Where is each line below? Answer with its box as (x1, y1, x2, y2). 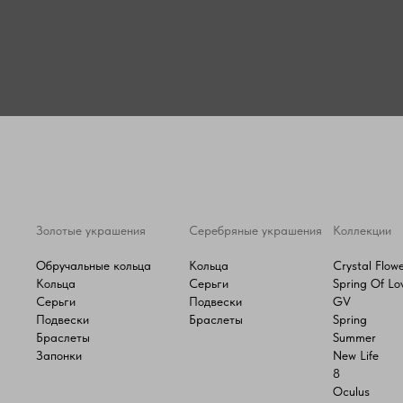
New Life (333, 347, 379, 363)
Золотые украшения (36, 222, 146, 237)
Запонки (36, 347, 82, 363)
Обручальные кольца (36, 257, 151, 273)
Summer (333, 329, 376, 345)
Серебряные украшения (189, 222, 322, 237)
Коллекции (333, 222, 391, 237)
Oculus (333, 383, 370, 399)
